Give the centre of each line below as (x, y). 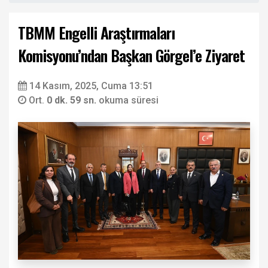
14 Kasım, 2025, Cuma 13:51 (91, 86)
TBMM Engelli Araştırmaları (96, 32)
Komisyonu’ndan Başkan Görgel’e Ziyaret (131, 55)
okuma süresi (129, 100)
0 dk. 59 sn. (73, 100)
